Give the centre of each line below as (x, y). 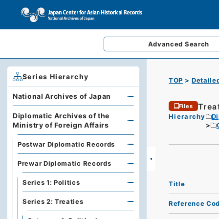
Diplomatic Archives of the (61, 116)
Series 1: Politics (51, 182)
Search (197, 44)
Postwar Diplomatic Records (66, 144)
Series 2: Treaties (53, 201)
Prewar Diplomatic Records (65, 163)
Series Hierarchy (56, 77)
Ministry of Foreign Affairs (61, 125)
